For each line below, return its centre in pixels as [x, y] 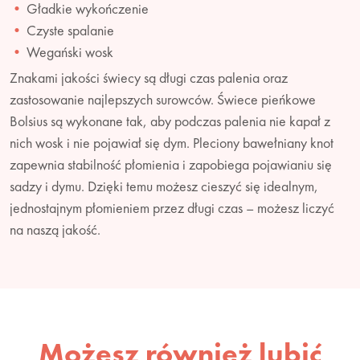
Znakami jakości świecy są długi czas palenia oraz [149, 77]
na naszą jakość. [55, 229]
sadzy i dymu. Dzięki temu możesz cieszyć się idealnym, [164, 186]
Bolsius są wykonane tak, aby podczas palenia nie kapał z [170, 121]
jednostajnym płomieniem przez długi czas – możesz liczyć [172, 207]
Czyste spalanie [70, 30]
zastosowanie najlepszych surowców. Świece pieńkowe [163, 99]
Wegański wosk [70, 51]
